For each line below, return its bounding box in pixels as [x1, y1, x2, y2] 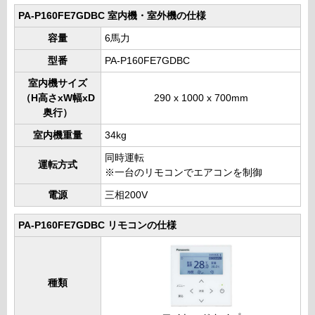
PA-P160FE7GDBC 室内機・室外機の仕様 [18, 11, 206, 22]
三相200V [105, 190, 148, 201]
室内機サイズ [28, 78, 87, 89]
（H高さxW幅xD [20, 93, 95, 104]
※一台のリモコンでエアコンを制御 [105, 167, 262, 179]
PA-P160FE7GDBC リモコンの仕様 [18, 220, 176, 231]
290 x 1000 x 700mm [153, 93, 248, 104]
